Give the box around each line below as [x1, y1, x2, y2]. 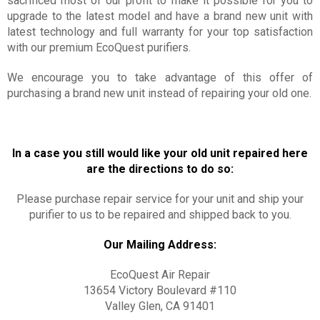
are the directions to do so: [86, 162, 234, 176]
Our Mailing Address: [104, 238, 216, 251]
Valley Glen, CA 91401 [105, 299, 215, 313]
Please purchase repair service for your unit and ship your [16, 192, 304, 206]
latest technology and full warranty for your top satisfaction [7, 25, 313, 39]
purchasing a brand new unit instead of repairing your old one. [7, 86, 311, 100]
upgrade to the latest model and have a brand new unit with [7, 9, 313, 23]
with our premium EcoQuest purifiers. [7, 41, 191, 54]
